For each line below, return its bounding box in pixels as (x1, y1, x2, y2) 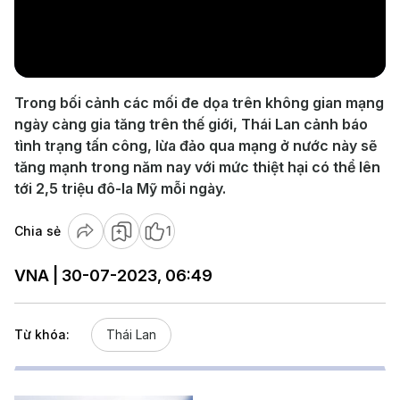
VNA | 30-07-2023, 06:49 (14, 266, 212, 285)
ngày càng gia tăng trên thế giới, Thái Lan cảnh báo (14, 115, 368, 133)
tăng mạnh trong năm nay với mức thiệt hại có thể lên (14, 158, 380, 176)
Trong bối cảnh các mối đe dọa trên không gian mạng (14, 94, 384, 112)
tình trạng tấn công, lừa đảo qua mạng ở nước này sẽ (14, 137, 377, 154)
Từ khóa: (14, 327, 70, 342)
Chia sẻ (14, 223, 61, 238)
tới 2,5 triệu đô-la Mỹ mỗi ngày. (14, 179, 226, 197)
